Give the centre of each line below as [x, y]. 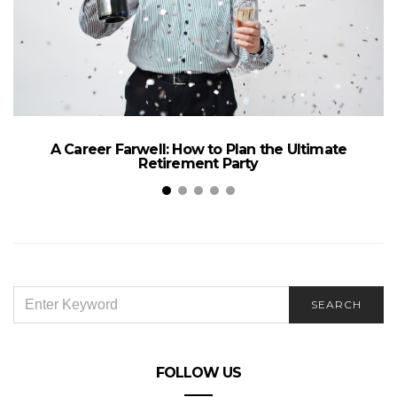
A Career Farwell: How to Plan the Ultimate [198, 149]
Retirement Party [198, 163]
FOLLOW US [198, 372]
